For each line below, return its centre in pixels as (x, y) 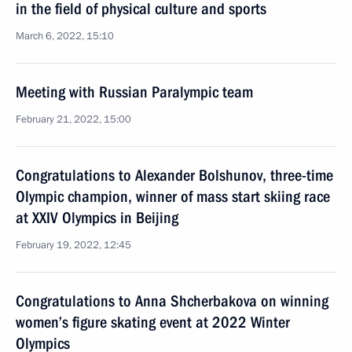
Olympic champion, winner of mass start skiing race (173, 196)
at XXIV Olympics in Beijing (97, 218)
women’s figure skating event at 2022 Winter (153, 322)
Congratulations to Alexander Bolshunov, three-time (174, 175)
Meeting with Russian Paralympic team (134, 92)
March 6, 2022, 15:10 (65, 36)
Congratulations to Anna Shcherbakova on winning (172, 301)
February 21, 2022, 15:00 (73, 119)
